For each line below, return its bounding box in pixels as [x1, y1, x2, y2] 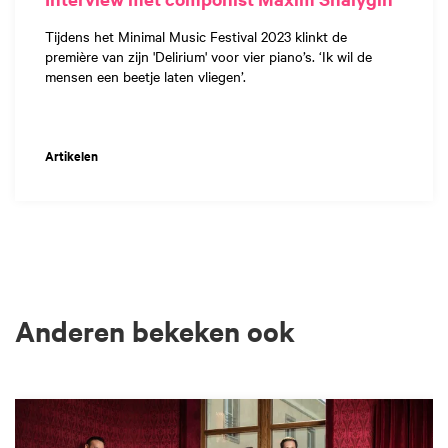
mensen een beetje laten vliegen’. [45, 65, 246, 86]
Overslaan [14, 378, 68, 397]
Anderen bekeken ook [15, 310, 295, 349]
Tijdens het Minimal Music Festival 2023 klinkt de [45, 25, 347, 46]
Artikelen [45, 145, 98, 165]
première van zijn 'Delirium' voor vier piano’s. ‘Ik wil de [45, 45, 372, 66]
